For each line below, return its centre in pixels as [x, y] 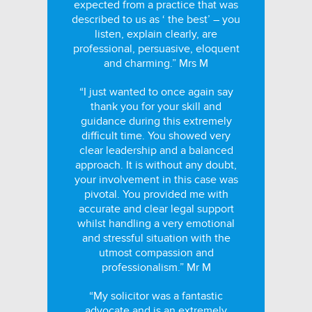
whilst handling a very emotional [156, 224]
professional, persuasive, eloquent [156, 49]
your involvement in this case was [156, 180]
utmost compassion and [156, 253]
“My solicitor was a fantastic [156, 296]
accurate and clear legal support [156, 209]
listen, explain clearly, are [156, 34]
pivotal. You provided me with [156, 194]
